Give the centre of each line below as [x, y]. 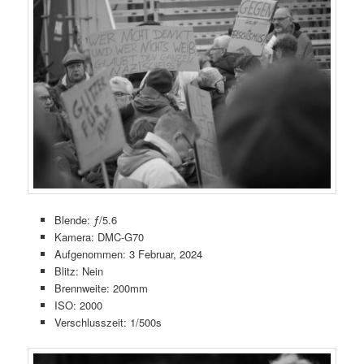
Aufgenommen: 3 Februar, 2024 [128, 254]
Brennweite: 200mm [101, 288]
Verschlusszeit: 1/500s [108, 323]
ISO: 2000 [78, 305]
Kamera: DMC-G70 [99, 237]
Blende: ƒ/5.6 [85, 220]
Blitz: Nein [78, 271]
